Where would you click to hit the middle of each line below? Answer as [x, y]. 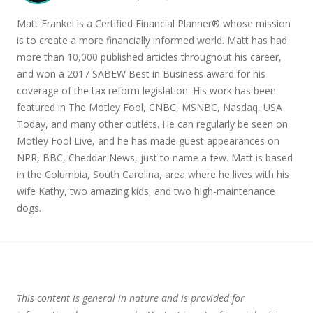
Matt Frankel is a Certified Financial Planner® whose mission [154, 23]
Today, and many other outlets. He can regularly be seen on [152, 124]
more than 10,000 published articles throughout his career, [149, 57]
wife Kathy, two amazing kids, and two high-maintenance [146, 191]
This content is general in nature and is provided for [131, 298]
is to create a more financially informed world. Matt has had [152, 40]
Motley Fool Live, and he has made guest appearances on [148, 141]
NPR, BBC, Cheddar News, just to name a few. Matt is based [155, 158]
